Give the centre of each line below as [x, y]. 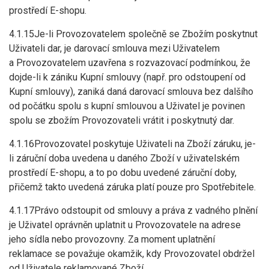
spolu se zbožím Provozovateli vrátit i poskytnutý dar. [122, 120]
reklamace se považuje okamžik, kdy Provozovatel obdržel [132, 254]
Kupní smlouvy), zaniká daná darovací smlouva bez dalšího [131, 92]
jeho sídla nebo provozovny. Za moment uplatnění [112, 239]
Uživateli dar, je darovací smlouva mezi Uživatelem [114, 48]
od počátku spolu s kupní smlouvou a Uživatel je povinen [127, 106]
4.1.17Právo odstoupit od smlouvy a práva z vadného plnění [133, 210]
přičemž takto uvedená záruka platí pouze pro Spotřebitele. [132, 187]
